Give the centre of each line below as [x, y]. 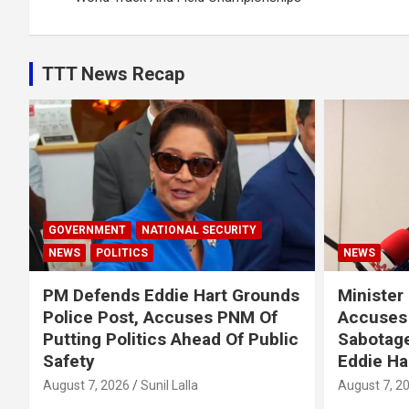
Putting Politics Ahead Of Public [171, 339]
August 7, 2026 [86, 385]
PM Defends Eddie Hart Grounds [171, 295]
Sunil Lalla [169, 385]
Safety [69, 361]
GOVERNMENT [87, 230]
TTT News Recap [113, 74]
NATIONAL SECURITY [199, 230]
